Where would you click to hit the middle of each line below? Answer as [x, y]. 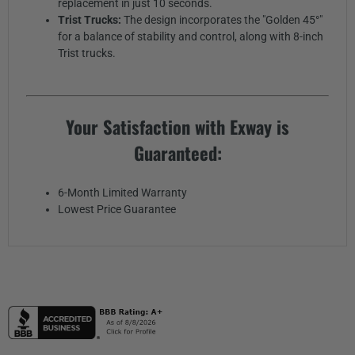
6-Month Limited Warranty [122, 192]
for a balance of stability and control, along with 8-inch [190, 36]
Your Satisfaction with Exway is [177, 127]
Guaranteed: [177, 153]
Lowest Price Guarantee [116, 209]
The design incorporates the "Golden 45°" [223, 19]
